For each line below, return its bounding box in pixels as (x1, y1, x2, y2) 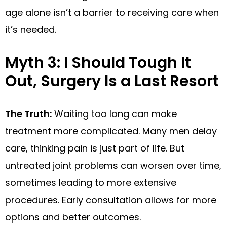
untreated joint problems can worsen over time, (5, 159, 221, 172)
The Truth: (5, 107, 52, 120)
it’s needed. (5, 23, 56, 36)
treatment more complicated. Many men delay (5, 124, 217, 137)
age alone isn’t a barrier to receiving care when (5, 6, 219, 19)
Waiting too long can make (52, 107, 177, 120)
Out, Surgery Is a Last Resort (5, 70, 219, 92)
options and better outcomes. (5, 210, 141, 223)
